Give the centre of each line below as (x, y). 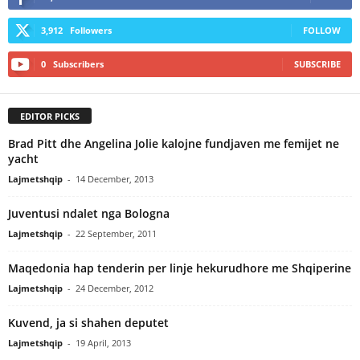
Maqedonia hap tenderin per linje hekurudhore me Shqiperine (180, 268)
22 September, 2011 (116, 233)
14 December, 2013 (115, 178)
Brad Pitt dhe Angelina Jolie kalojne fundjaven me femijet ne (174, 143)
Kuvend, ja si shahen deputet (88, 322)
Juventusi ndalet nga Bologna (89, 213)
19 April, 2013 (103, 342)
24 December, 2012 (115, 288)
